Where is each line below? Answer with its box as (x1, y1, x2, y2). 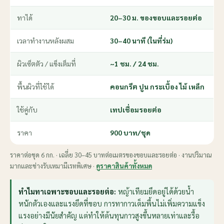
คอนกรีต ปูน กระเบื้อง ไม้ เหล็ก (110, 81, 204, 91)
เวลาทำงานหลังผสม (17, 35, 74, 45)
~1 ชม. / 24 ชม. (110, 58, 159, 68)
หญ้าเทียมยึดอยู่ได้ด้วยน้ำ (116, 186, 194, 196)
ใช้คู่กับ (17, 104, 37, 114)
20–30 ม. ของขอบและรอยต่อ (110, 12, 202, 22)
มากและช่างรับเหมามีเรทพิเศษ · (10, 161, 96, 170)
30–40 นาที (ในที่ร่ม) (110, 35, 172, 45)
